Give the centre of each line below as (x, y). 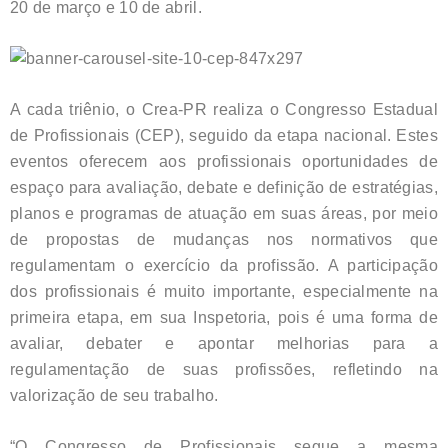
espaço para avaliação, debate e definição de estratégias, (224, 188)
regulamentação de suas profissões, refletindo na (224, 370)
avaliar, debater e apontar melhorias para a (224, 344)
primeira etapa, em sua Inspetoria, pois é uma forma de (224, 318)
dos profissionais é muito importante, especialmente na (224, 292)
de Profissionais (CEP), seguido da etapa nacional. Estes (224, 136)
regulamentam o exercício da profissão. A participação (224, 266)
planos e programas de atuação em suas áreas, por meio (224, 214)
